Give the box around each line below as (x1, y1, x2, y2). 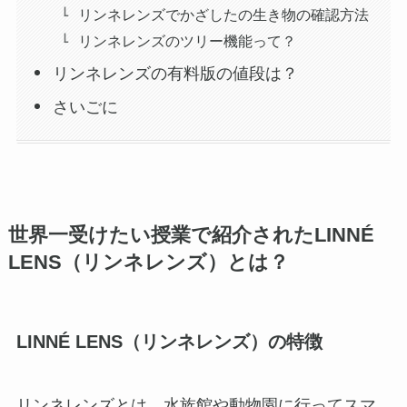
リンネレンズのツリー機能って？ (78, 32, 297, 49)
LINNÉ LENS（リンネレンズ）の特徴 (15, 332, 323, 352)
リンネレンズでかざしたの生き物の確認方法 (78, 5, 370, 23)
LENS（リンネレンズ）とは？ (7, 252, 289, 274)
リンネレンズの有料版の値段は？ (53, 64, 299, 83)
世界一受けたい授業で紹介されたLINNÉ (7, 224, 374, 247)
